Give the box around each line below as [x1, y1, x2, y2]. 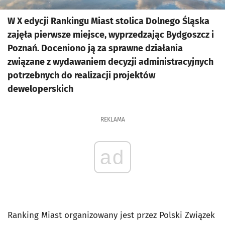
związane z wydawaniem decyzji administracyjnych [8, 56, 213, 67]
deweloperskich [8, 83, 73, 94]
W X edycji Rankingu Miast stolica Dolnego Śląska [8, 16, 209, 27]
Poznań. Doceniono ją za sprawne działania [8, 43, 183, 54]
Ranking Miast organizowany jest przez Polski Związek [8, 210, 215, 220]
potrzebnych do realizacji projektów [8, 70, 155, 81]
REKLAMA [100, 116, 125, 123]
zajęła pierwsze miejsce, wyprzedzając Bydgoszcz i [8, 29, 214, 40]
